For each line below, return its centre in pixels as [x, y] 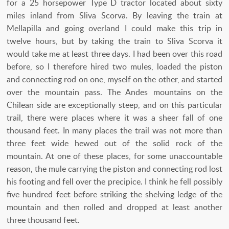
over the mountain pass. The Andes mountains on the [114, 92]
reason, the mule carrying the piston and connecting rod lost [114, 168]
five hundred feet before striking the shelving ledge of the [114, 194]
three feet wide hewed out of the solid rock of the [114, 143]
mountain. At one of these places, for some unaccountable [114, 156]
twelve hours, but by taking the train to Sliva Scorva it [114, 41]
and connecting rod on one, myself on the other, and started [114, 79]
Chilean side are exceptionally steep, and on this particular [114, 105]
